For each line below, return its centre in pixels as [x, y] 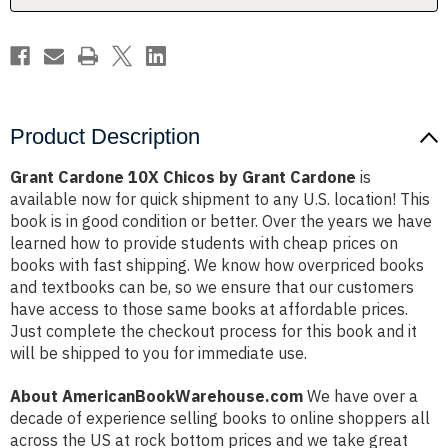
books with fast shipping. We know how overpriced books [217, 265]
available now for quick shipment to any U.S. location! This [220, 199]
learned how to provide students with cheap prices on [204, 243]
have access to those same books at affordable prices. [209, 309]
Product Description [105, 137]
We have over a [360, 396]
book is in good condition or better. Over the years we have [221, 221]
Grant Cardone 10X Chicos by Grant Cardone [183, 177]
